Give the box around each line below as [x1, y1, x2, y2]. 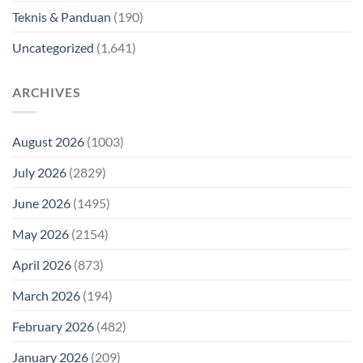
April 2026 [12, 256, 71, 272]
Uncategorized [12, 40, 94, 56]
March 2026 [12, 287, 80, 303]
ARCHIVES [12, 84, 81, 100]
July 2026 [12, 164, 66, 180]
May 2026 [12, 225, 69, 241]
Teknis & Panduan [12, 9, 111, 25]
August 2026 [12, 133, 84, 149]
